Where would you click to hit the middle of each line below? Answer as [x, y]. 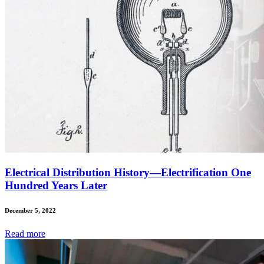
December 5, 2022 [30, 211]
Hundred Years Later [56, 186]
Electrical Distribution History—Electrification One [128, 173]
